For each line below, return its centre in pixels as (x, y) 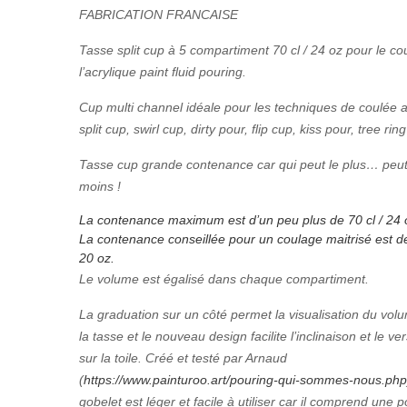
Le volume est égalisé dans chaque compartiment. (224, 278)
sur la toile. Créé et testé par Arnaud (183, 357)
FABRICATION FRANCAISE (159, 14)
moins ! (100, 186)
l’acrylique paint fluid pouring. (163, 71)
